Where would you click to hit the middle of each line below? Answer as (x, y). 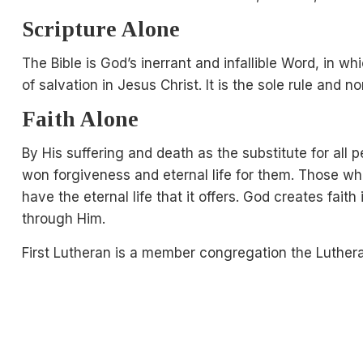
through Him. (63, 219)
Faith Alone (80, 120)
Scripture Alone (100, 30)
